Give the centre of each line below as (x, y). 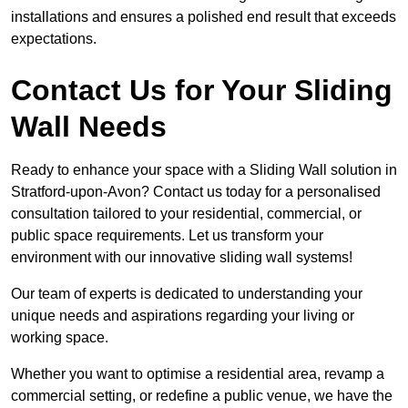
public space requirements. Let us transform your (167, 236)
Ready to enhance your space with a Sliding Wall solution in (204, 170)
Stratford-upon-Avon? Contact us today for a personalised (196, 192)
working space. (61, 338)
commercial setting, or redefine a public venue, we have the (202, 396)
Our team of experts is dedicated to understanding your (187, 294)
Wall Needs (89, 127)
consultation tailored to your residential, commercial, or (186, 214)
